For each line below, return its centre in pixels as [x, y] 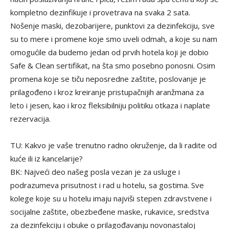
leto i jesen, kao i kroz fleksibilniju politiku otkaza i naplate [110, 105]
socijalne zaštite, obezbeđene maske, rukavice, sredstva [110, 211]
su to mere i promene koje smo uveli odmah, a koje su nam [114, 39]
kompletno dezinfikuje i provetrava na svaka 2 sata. [100, 12]
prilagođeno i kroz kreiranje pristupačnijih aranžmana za [107, 92]
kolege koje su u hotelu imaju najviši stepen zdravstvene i [111, 198]
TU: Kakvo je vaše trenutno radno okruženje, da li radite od [113, 145]
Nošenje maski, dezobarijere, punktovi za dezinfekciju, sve [112, 25]
